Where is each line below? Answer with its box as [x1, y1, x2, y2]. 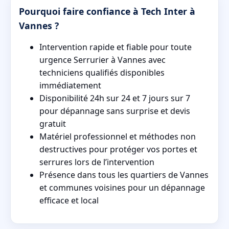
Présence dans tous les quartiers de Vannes [39, 169, 209, 181]
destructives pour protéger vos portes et [39, 144, 197, 155]
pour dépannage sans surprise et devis [39, 105, 190, 117]
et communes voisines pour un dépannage [39, 182, 205, 194]
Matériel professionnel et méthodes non [39, 131, 196, 143]
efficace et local [39, 195, 99, 207]
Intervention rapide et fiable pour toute [39, 41, 192, 53]
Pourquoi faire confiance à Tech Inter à [19, 5, 195, 18]
